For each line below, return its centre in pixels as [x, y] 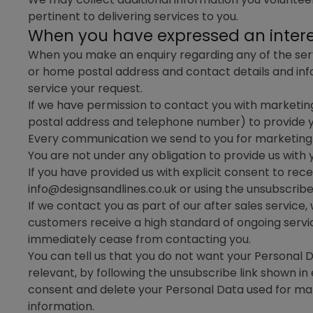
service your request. [85, 88]
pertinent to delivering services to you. [133, 16]
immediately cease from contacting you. [139, 239]
